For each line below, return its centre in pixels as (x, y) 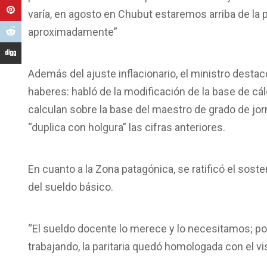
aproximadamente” (73, 32)
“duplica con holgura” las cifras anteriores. (127, 127)
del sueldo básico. (71, 187)
